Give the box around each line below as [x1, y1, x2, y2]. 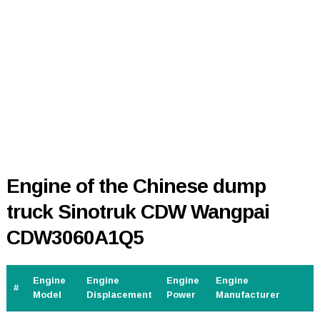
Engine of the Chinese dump [6, 175, 266, 198]
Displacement [86, 289, 152, 301]
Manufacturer [215, 289, 280, 301]
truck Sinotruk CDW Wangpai [6, 201, 269, 224]
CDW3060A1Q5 [6, 226, 144, 249]
